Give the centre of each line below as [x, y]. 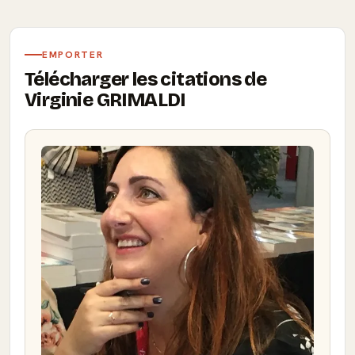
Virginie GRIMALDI [105, 100]
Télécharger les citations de [146, 79]
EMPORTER [73, 55]
